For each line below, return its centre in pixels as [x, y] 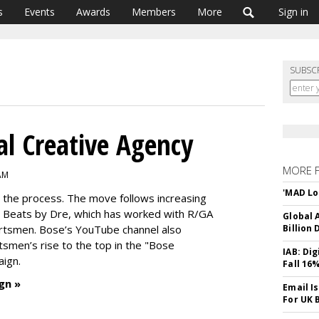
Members [154, 12]
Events [40, 12]
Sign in [293, 12]
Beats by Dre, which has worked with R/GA [108, 214]
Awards [93, 12]
